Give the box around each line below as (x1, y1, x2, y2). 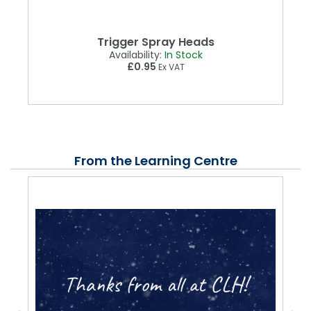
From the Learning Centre (74, 152, 237, 170)
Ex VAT (155, 61, 185, 74)
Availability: (108, 48, 165, 62)
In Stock (164, 48, 203, 62)
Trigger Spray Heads (96, 34, 215, 51)
